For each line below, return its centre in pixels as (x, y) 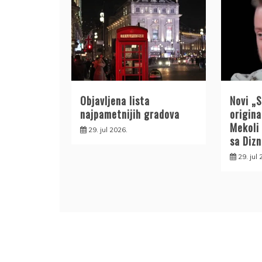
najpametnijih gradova (130, 114)
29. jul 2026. (108, 130)
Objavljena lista (115, 101)
